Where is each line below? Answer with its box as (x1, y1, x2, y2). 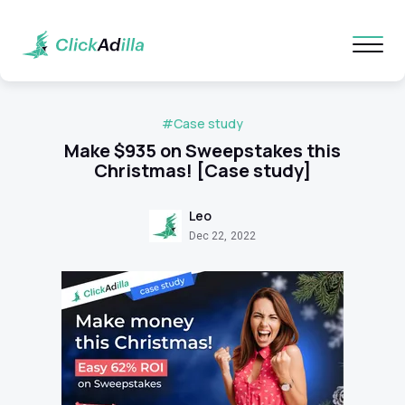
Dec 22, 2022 (189, 230, 256, 242)
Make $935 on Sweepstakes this (64, 138, 341, 163)
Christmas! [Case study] (94, 158, 311, 183)
